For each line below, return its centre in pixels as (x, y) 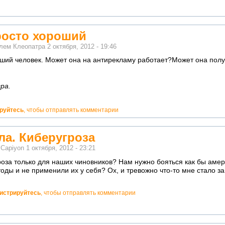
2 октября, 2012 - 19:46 (82, 46)
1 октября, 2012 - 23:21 (61, 148)
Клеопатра (29, 46)
